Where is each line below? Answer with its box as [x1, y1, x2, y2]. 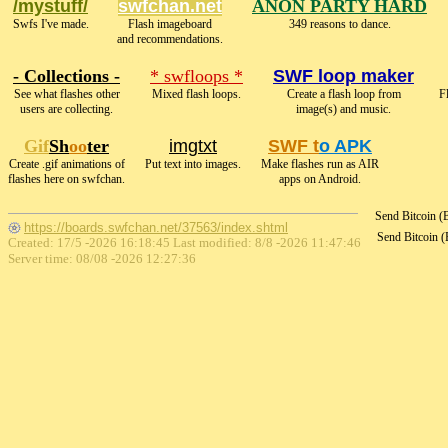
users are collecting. [20, 102, 113, 116]
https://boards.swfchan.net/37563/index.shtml [24, 220, 288, 236]
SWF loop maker [273, 66, 414, 86]
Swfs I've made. [12, 17, 89, 31]
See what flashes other [13, 87, 120, 101]
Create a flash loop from [286, 87, 401, 101]
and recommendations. [117, 32, 223, 46]
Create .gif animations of [8, 157, 125, 171]
